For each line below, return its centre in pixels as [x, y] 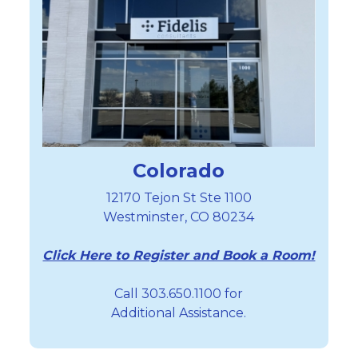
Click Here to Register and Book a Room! [179, 255]
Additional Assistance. [179, 312]
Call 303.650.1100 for [179, 293]
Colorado [179, 170]
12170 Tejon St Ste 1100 [179, 197]
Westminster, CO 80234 [179, 217]
